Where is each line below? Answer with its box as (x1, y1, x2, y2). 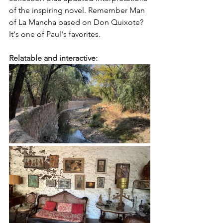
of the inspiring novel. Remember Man (9, 5, 147, 15)
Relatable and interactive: (9, 53, 98, 63)
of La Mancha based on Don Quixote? (9, 17, 145, 27)
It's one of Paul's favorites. (9, 29, 101, 39)
